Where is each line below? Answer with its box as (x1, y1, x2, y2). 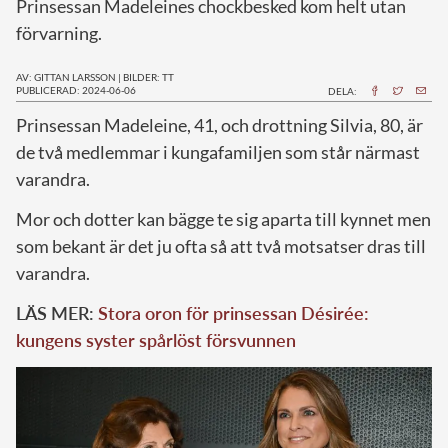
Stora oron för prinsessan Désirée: (98, 301, 369, 324)
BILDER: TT (123, 70, 174, 83)
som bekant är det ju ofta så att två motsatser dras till (16, 234, 426, 257)
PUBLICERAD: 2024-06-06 (16, 83, 136, 96)
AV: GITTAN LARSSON (16, 70, 116, 83)
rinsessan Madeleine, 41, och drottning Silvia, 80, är (27, 113, 423, 136)
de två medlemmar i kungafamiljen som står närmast (16, 140, 420, 163)
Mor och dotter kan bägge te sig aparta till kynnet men (16, 207, 431, 230)
